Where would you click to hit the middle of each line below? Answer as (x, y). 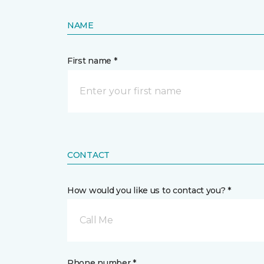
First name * (92, 61)
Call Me (96, 220)
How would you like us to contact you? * (149, 190)
